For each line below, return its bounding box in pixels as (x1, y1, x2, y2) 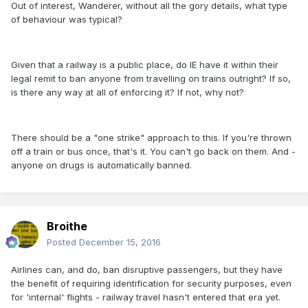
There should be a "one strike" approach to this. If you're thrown (11, 132, 291, 144)
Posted (47, 236, 79, 248)
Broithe (47, 219, 87, 234)
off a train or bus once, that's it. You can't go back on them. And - (11, 146, 296, 157)
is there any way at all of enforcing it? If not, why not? (11, 87, 244, 98)
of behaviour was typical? (11, 14, 122, 25)
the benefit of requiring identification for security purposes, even (11, 278, 291, 289)
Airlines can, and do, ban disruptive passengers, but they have (11, 264, 283, 276)
